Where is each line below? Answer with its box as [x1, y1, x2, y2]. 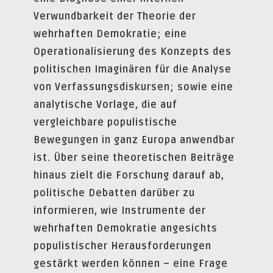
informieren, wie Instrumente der [34, 205, 206, 218]
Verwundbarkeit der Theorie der [34, 10, 196, 23]
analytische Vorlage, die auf [34, 99, 177, 112]
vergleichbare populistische [34, 116, 177, 129]
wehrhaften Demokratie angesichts [34, 222, 218, 235]
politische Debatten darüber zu [34, 187, 195, 200]
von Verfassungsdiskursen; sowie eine [34, 81, 233, 94]
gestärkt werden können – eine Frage [34, 258, 228, 271]
